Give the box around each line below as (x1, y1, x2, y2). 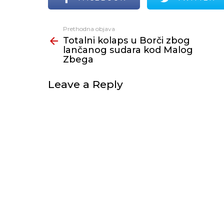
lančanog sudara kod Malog (63, 44, 193, 55)
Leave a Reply (48, 78, 123, 90)
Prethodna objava (63, 25, 115, 32)
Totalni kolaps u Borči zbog (63, 35, 190, 46)
